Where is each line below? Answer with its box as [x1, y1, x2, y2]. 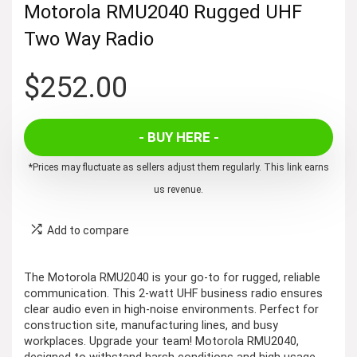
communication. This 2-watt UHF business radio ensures [24, 286, 323, 300]
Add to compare [47, 223, 129, 237]
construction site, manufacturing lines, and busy [24, 318, 278, 332]
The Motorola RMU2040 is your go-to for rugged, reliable [24, 270, 320, 284]
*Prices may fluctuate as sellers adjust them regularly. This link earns [28, 161, 329, 173]
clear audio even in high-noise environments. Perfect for [24, 302, 319, 316]
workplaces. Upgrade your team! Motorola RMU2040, [24, 334, 299, 348]
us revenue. [154, 183, 203, 195]
